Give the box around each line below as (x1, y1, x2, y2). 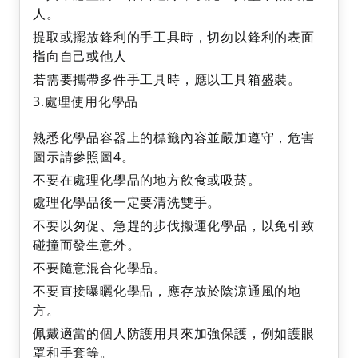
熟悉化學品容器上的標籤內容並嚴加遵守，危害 (33, 128, 315, 146)
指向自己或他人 (33, 47, 127, 66)
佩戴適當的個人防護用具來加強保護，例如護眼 (33, 324, 315, 342)
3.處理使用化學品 (33, 93, 139, 111)
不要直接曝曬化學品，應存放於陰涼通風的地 (33, 281, 301, 300)
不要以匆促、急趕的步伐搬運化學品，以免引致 (33, 217, 315, 235)
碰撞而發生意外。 (33, 236, 141, 254)
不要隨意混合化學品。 (33, 258, 167, 276)
